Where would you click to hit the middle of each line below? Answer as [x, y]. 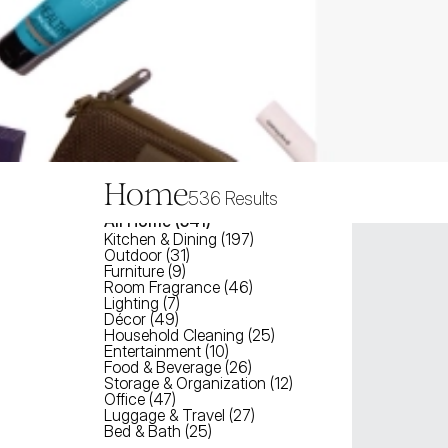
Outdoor [133, 255]
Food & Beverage [162, 367]
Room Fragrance [162, 287]
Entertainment [152, 351]
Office [124, 399]
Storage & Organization [185, 383]
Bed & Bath [142, 431]
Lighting [131, 303]
